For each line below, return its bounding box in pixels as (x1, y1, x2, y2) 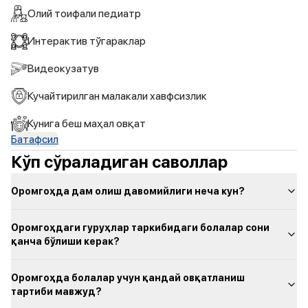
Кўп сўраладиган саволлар (11, 152, 228, 172)
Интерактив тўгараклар (27, 34, 146, 47)
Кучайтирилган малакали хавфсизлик (27, 89, 207, 102)
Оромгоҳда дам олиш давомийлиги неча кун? (11, 186, 245, 197)
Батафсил (11, 133, 58, 146)
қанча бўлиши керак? (11, 236, 120, 247)
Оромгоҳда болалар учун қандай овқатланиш (11, 272, 245, 283)
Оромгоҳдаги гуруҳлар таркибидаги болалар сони (11, 222, 269, 233)
